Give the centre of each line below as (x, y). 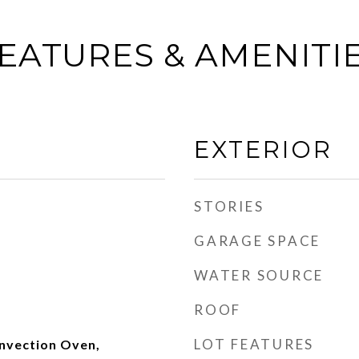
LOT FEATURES (254, 344)
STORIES (229, 206)
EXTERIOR (263, 149)
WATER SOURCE (259, 275)
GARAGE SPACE (257, 241)
